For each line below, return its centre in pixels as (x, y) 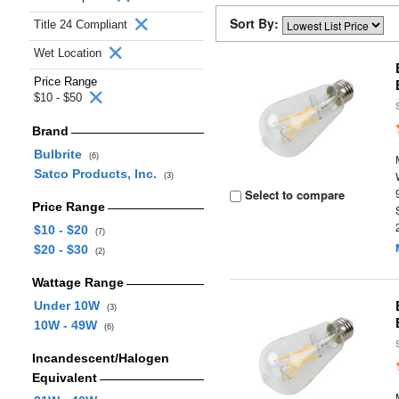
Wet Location (69, 53)
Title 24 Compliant (82, 24)
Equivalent (64, 378)
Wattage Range (77, 282)
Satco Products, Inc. (98, 174)
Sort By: (256, 23)
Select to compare (293, 195)
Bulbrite (61, 154)
